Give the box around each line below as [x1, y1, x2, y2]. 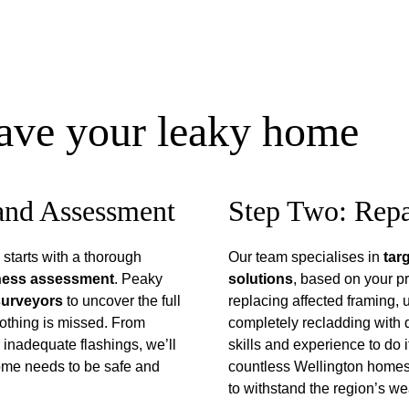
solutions [227, 271, 293, 287]
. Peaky [114, 271, 167, 287]
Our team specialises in [227, 249, 383, 265]
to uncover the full [63, 293, 185, 309]
